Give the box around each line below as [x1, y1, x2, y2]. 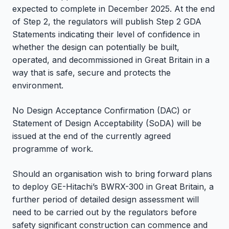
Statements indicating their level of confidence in [12, 29, 200, 39]
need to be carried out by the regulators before [12, 207, 197, 217]
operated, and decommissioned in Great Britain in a [12, 54, 210, 65]
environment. [12, 80, 66, 90]
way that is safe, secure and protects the [12, 67, 171, 78]
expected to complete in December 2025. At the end [12, 3, 215, 14]
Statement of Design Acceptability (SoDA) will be [12, 118, 201, 128]
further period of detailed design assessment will [12, 194, 199, 204]
